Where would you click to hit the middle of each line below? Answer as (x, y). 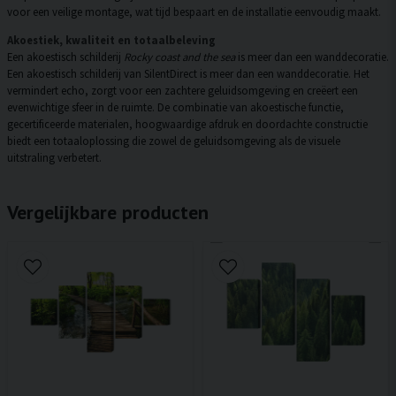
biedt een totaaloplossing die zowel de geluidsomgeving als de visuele (174, 141)
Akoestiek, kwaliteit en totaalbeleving (111, 40)
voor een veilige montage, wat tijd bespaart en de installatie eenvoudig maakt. (194, 12)
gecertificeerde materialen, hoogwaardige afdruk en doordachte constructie (187, 124)
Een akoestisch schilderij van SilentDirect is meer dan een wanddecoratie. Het (188, 74)
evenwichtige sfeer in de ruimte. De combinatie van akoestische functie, (175, 107)
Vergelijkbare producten (108, 213)
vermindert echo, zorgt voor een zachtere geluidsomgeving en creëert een (183, 91)
